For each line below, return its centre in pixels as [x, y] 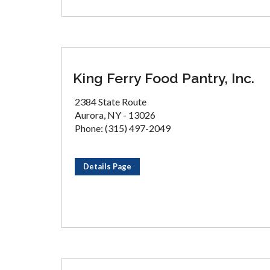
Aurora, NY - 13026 [115, 115]
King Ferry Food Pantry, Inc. [164, 78]
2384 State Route [111, 102]
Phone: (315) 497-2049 [123, 128]
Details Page [107, 166]
